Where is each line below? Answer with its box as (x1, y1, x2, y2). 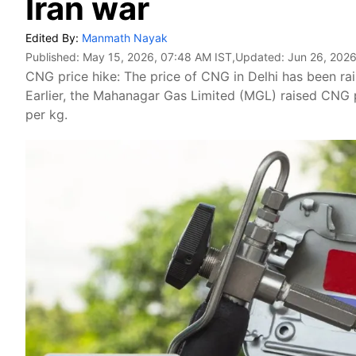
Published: (25, 50, 83, 64)
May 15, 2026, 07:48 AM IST (83, 50, 232, 64)
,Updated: (232, 50, 288, 64)
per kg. (25, 106, 68, 122)
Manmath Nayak (82, 31, 168, 44)
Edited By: (25, 31, 82, 44)
